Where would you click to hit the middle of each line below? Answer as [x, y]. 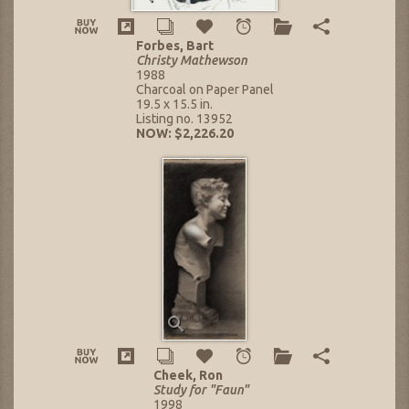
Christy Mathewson [191, 60]
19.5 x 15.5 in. [174, 104]
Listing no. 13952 [184, 118]
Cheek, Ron [188, 375]
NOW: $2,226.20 [184, 133]
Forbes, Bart [174, 45]
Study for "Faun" [200, 389]
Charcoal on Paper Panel [204, 89]
